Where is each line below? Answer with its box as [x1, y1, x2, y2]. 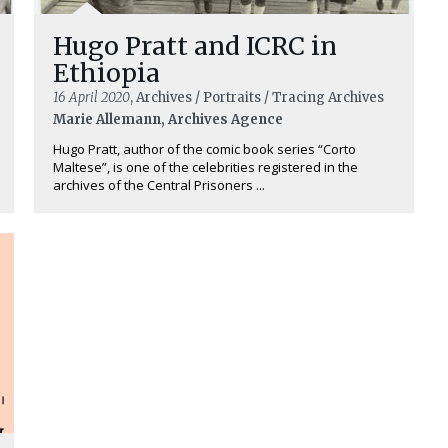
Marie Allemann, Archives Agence [53, 111, 283, 129]
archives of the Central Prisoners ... [53, 176, 265, 195]
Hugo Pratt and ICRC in [53, 30, 337, 63]
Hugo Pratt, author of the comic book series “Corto [53, 140, 356, 159]
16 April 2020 [53, 89, 130, 107]
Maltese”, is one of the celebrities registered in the [53, 158, 358, 177]
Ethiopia [53, 57, 160, 90]
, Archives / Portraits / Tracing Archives [130, 89, 384, 107]
